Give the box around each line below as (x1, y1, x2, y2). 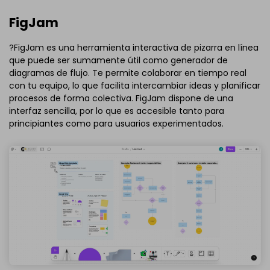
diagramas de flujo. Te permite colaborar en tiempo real (9, 66, 246, 79)
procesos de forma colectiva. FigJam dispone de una (9, 92, 233, 104)
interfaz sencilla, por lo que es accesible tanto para (9, 104, 224, 117)
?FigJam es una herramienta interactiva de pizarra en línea (9, 41, 259, 54)
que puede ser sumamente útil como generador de (9, 54, 228, 66)
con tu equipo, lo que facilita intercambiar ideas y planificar (9, 79, 260, 92)
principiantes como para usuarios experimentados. (9, 117, 224, 130)
